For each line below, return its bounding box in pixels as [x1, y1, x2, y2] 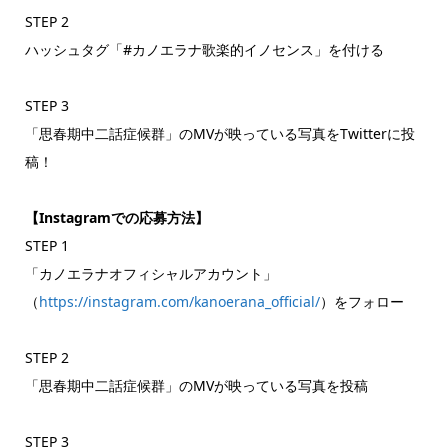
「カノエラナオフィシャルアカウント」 [24, 263, 277, 283]
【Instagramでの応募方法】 [24, 207, 209, 227]
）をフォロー [319, 291, 404, 311]
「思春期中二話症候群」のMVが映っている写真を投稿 [24, 375, 368, 395]
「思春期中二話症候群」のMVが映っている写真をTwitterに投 [24, 123, 415, 143]
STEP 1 [24, 235, 69, 255]
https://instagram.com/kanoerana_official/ [38, 291, 320, 311]
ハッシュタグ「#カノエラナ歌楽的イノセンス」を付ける [24, 39, 384, 59]
